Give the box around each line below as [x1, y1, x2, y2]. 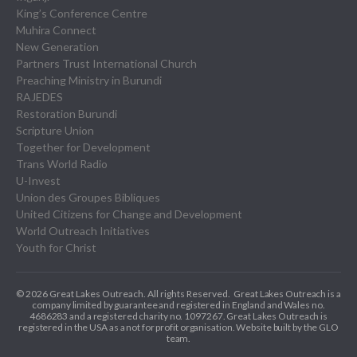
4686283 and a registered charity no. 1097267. [29, 309, 227, 322]
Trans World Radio [16, 156, 108, 171]
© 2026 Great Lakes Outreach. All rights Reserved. [16, 287, 234, 300]
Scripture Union [16, 123, 94, 137]
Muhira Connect [16, 22, 96, 37]
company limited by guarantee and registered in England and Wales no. [32, 298, 325, 311]
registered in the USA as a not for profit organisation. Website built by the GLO [18, 320, 339, 333]
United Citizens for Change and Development [16, 206, 242, 221]
